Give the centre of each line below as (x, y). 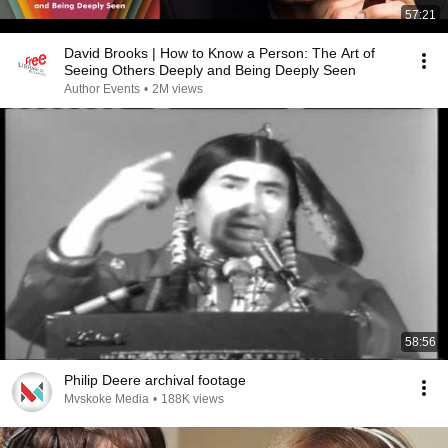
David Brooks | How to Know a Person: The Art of (219, 53)
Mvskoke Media (106, 399)
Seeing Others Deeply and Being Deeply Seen (210, 70)
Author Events (102, 89)
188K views (192, 399)
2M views (177, 89)
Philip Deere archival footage (155, 380)
